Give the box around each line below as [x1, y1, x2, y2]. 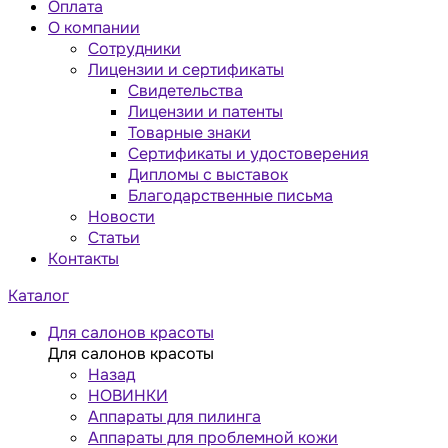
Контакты [48, 247, 119, 269]
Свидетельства [128, 79, 243, 101]
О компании [48, 16, 140, 38]
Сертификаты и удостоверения [128, 142, 369, 164]
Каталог [8, 284, 69, 306]
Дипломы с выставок [128, 163, 288, 185]
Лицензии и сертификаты [88, 58, 284, 80]
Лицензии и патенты [128, 100, 283, 122]
